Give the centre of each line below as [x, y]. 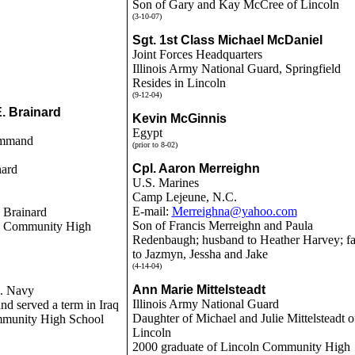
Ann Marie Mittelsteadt [198, 290]
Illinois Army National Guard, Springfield [236, 69]
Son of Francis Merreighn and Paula [222, 225]
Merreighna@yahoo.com [234, 211]
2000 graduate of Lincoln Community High [241, 347]
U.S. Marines [165, 183]
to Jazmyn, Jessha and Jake [201, 254]
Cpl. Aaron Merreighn [196, 168]
